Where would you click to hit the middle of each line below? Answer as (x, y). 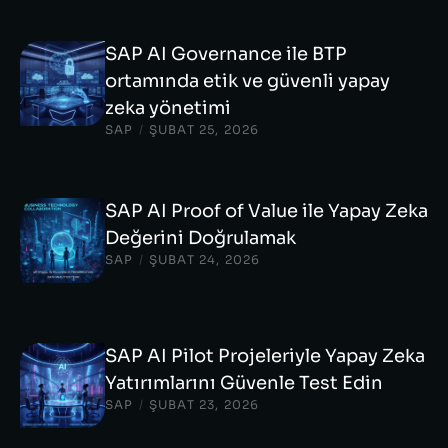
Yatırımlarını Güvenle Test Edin (244, 383)
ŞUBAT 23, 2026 (204, 404)
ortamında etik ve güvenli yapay (247, 81)
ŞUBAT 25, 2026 (204, 129)
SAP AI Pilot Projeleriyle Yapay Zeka (265, 356)
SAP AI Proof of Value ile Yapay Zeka (266, 211)
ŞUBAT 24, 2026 (204, 259)
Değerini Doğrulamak (200, 238)
